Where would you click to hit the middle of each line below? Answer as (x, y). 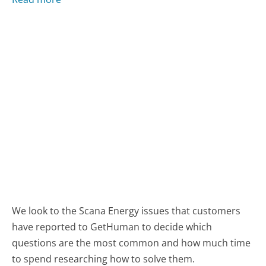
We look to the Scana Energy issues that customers (126, 211)
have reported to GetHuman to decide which (112, 227)
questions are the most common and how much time (132, 243)
